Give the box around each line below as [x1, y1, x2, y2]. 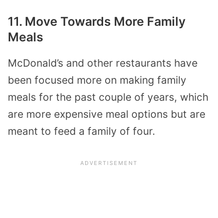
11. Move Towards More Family [8, 14, 185, 29]
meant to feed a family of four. [8, 125, 155, 138]
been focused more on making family [8, 74, 186, 87]
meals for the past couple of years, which [8, 91, 208, 104]
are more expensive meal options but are [8, 108, 205, 121]
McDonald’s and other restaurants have [8, 57, 198, 70]
